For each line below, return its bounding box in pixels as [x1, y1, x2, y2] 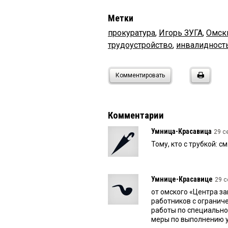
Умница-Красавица [151, 127, 212, 136]
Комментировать [116, 72, 165, 79]
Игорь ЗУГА [159, 28, 203, 38]
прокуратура [108, 28, 155, 38]
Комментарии [108, 110, 164, 122]
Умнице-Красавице [151, 175, 213, 184]
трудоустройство [108, 40, 173, 50]
